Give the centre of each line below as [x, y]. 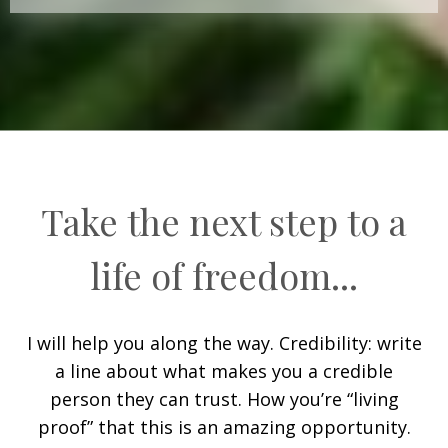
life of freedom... [224, 275]
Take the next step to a [224, 221]
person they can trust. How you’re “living [224, 399]
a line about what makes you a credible [224, 371]
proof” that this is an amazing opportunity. [224, 427]
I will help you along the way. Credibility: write [224, 343]
